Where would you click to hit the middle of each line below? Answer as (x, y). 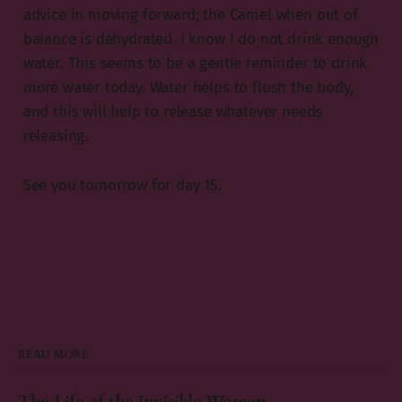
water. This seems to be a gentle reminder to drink (195, 63)
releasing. (56, 135)
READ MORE (53, 354)
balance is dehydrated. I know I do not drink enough (201, 39)
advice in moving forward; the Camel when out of (190, 14)
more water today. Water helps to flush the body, (188, 87)
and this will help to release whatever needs (173, 111)
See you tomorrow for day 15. (122, 185)
